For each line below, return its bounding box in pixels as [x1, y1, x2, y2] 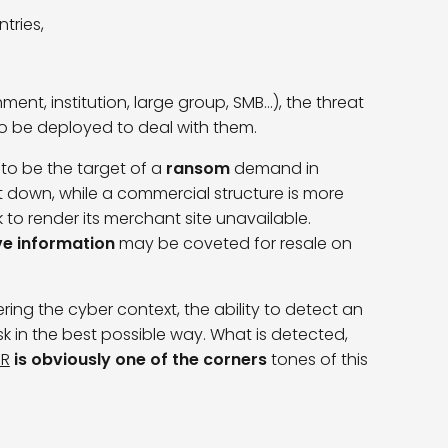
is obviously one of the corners [9, 348, 267, 372]
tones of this [266, 348, 368, 372]
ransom [165, 157, 230, 181]
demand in [229, 157, 319, 181]
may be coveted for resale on [114, 232, 352, 256]
